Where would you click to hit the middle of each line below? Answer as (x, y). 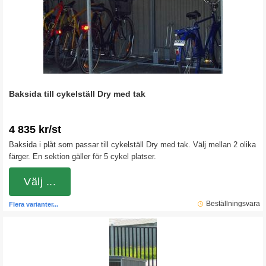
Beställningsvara (233, 204)
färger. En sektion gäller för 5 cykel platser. (83, 156)
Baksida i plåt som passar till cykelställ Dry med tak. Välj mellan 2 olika (132, 145)
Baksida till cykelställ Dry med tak (77, 94)
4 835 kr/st (35, 129)
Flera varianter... (34, 204)
